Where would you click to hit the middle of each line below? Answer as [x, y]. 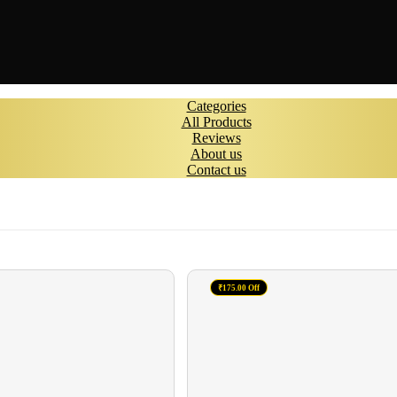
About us [216, 154]
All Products [216, 122]
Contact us [216, 170]
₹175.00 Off [239, 288]
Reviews [216, 138]
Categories [216, 106]
